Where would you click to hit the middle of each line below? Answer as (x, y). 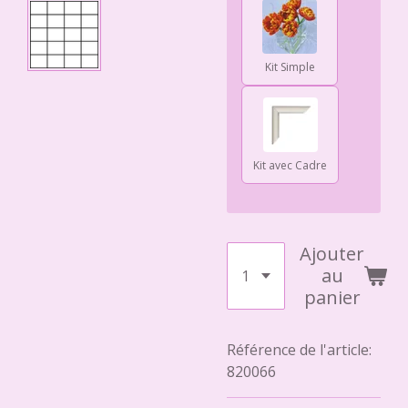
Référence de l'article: (299, 350)
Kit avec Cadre (290, 165)
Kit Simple (290, 67)
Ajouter (332, 254)
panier (332, 297)
